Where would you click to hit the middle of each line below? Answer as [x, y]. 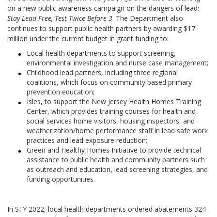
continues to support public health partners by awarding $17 [101, 28]
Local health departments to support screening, [101, 53]
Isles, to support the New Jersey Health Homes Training [114, 101]
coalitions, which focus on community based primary [109, 82]
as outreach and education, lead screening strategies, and [117, 169]
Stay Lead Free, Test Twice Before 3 [60, 18]
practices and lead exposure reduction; [87, 140]
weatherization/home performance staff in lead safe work [117, 131]
